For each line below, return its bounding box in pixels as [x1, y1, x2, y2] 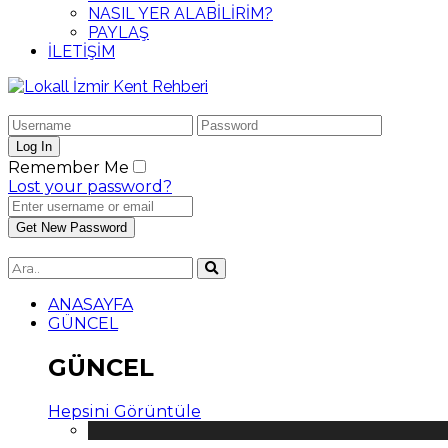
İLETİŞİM [48, 42, 115, 61]
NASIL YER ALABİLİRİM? [88, 4, 273, 23]
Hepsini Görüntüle [48, 401, 201, 421]
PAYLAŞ [88, 23, 149, 42]
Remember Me [8, 158, 129, 177]
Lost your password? [8, 177, 172, 196]
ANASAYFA [48, 295, 133, 314]
